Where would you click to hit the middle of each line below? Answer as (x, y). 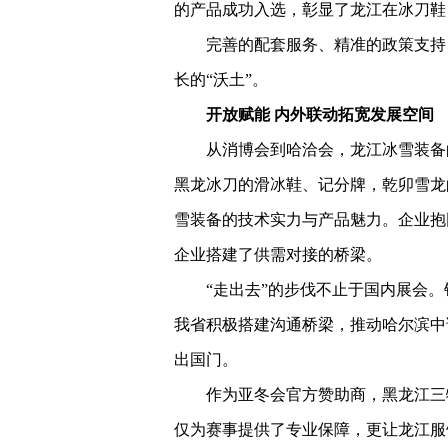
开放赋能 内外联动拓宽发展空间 (320, 114)
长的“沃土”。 (221, 79)
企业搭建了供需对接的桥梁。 (278, 254)
